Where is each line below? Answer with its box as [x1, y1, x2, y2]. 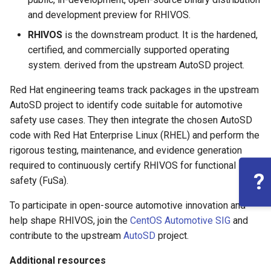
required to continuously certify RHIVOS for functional [10, 160, 236, 171]
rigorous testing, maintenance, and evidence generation [10, 145, 242, 156]
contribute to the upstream [10, 230, 123, 241]
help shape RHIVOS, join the [10, 215, 130, 226]
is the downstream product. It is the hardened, [62, 29, 258, 41]
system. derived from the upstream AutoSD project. [28, 59, 244, 71]
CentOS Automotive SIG [130, 215, 230, 226]
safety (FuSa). [10, 175, 68, 186]
